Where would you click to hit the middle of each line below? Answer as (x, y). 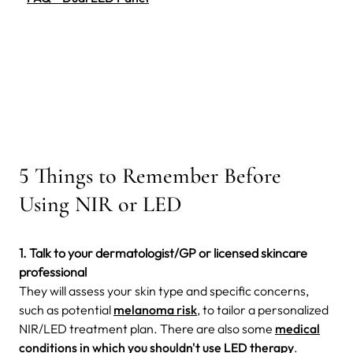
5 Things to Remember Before (150, 175)
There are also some (216, 328)
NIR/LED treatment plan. (88, 328)
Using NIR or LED (100, 204)
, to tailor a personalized (263, 309)
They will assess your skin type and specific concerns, (164, 290)
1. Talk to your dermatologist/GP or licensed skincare (163, 253)
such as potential (66, 309)
